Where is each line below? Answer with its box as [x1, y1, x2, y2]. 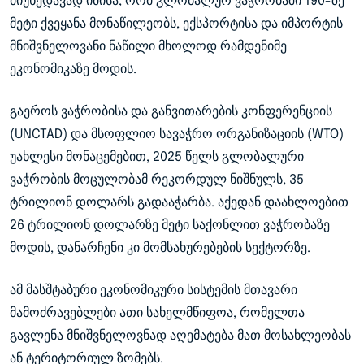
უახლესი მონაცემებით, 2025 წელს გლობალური [10, 149, 304, 164]
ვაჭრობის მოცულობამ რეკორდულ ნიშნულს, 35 [10, 172, 304, 187]
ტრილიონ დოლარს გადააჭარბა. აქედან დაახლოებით [10, 195, 349, 210]
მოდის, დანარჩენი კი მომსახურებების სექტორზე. [10, 240, 310, 255]
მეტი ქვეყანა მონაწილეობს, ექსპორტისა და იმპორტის [10, 16, 343, 31]
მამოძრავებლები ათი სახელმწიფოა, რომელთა [10, 305, 305, 320]
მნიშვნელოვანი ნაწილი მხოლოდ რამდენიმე [10, 39, 287, 54]
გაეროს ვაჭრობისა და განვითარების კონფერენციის [10, 104, 332, 119]
